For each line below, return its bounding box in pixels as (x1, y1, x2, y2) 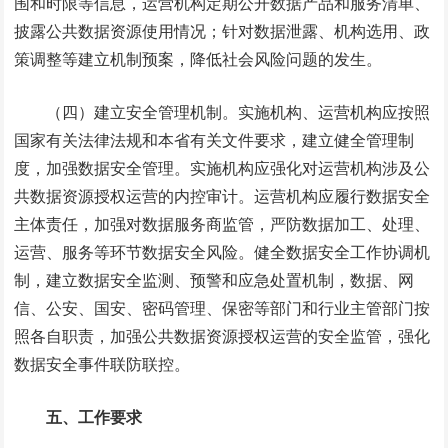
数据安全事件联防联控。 (14, 352, 191, 375)
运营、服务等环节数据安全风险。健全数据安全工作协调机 (14, 240, 431, 263)
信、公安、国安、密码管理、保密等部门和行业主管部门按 (14, 296, 431, 319)
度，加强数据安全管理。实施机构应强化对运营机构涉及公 (14, 156, 431, 179)
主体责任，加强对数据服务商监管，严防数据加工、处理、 (14, 212, 431, 235)
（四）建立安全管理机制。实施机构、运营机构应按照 (46, 100, 431, 123)
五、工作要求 (46, 405, 143, 428)
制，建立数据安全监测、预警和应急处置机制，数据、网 (14, 268, 415, 291)
